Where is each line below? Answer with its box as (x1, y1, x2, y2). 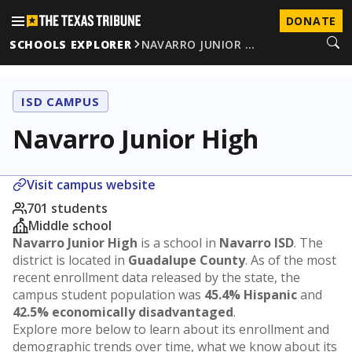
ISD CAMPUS (21, 93, 100, 109)
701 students (27, 200, 108, 217)
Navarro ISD (219, 234, 294, 251)
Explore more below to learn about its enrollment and (13, 321, 329, 338)
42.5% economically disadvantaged (13, 303, 233, 321)
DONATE (285, 13, 336, 28)
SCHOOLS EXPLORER (9, 36, 132, 52)
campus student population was (13, 286, 204, 303)
